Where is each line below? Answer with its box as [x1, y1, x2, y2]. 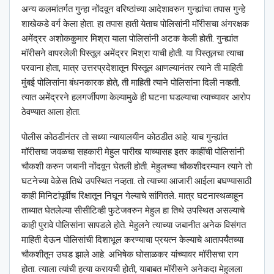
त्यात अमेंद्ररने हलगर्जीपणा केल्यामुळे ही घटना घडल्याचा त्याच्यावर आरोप [21, 91, 250, 103]
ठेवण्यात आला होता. [21, 106, 81, 117]
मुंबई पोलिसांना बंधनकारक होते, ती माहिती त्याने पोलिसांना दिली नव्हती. [21, 76, 240, 88]
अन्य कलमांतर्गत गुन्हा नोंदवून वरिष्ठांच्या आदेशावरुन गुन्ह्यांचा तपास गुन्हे [21, 3, 245, 15]
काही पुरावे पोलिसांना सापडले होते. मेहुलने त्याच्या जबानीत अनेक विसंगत [21, 219, 246, 231]
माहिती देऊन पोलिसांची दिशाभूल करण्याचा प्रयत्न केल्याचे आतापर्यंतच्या [21, 234, 243, 245]
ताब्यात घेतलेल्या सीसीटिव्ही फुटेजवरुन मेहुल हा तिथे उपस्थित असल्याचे [21, 204, 245, 216]
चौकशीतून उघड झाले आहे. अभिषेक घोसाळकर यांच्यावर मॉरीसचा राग [21, 248, 239, 260]
